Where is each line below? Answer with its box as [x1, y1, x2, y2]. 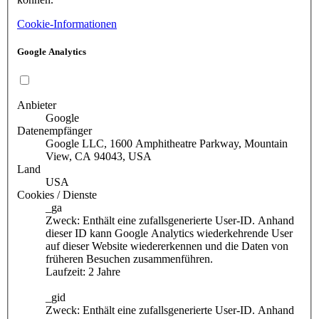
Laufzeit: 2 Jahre [46, 266, 120, 278]
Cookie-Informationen [17, 17, 117, 30]
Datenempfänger [17, 125, 92, 137]
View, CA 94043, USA [46, 150, 152, 163]
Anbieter [17, 99, 56, 112]
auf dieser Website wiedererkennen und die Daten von [46, 240, 288, 253]
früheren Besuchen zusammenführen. [46, 253, 213, 266]
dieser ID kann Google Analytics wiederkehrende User [46, 227, 293, 240]
